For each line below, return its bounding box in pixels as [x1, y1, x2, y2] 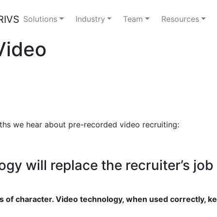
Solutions [23, 14, 57, 24]
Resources [161, 14, 200, 24]
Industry [75, 14, 105, 24]
